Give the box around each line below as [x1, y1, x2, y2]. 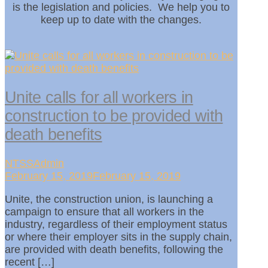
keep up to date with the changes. [40, 14, 202, 26]
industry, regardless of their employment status [5, 218, 227, 231]
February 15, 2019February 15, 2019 [5, 170, 181, 182]
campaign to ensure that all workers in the [5, 206, 204, 218]
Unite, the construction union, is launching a [5, 193, 213, 206]
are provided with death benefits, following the [5, 243, 223, 256]
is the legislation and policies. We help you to [12, 1, 230, 14]
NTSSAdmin [5, 157, 64, 170]
